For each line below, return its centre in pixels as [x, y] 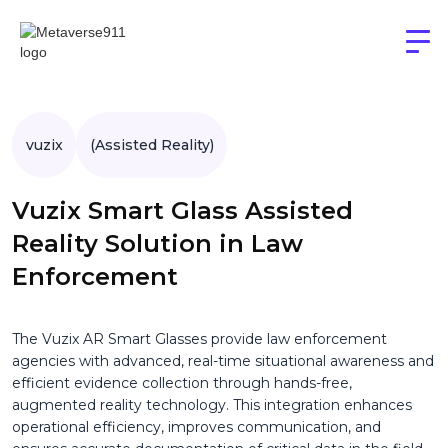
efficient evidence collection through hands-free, [182, 383]
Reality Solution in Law [157, 244]
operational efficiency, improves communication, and [196, 427]
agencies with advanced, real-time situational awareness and [223, 361]
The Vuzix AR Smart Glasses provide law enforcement [199, 339]
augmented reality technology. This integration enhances [212, 405]
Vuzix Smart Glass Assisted [182, 211]
